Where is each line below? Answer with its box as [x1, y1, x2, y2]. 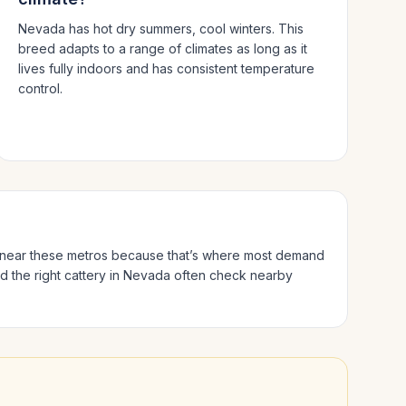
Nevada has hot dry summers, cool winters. [17, 21, 278, 36]
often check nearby [170, 267, 293, 283]
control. [17, 81, 63, 96]
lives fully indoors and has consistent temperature [17, 61, 314, 76]
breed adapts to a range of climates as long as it [17, 41, 307, 56]
